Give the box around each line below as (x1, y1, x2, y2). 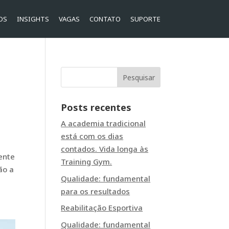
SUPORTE (130, 14, 161, 24)
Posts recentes (61, 101, 132, 113)
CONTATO (89, 14, 121, 24)
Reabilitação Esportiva (61, 202, 143, 213)
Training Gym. (61, 156, 112, 167)
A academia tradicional (61, 118, 146, 128)
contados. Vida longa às (61, 144, 149, 154)
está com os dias (61, 131, 124, 141)
